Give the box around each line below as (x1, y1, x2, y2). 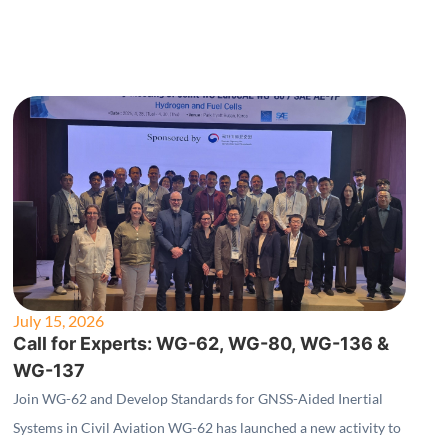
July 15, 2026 (12, 310, 104, 330)
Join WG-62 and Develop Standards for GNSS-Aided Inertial (12, 389, 383, 407)
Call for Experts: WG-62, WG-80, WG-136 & (12, 332, 389, 354)
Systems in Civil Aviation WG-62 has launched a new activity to (12, 418, 401, 436)
